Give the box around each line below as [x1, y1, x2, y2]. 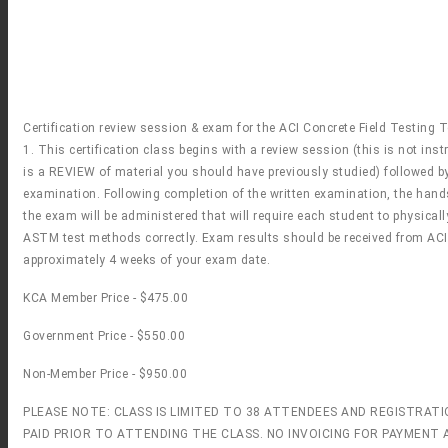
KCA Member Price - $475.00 [23, 290, 188, 305]
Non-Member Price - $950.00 [23, 366, 187, 381]
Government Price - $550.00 [23, 328, 185, 343]
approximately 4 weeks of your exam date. [23, 252, 281, 267]
